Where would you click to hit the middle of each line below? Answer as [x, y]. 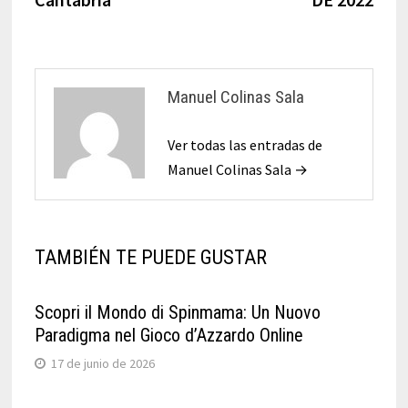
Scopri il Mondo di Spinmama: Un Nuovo [177, 312]
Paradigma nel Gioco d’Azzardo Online [168, 335]
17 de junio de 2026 [102, 363]
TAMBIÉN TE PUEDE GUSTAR [150, 257]
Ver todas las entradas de [245, 144]
